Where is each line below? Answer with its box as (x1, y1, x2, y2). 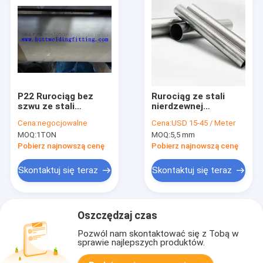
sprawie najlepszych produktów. (77, 237, 205, 248)
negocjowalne (37, 119, 87, 128)
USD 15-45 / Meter (171, 119, 236, 128)
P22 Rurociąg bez (17, 90, 93, 102)
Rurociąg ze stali (151, 90, 225, 102)
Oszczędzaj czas (77, 209, 158, 221)
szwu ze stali (17, 100, 75, 112)
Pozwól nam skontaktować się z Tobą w (77, 228, 240, 240)
